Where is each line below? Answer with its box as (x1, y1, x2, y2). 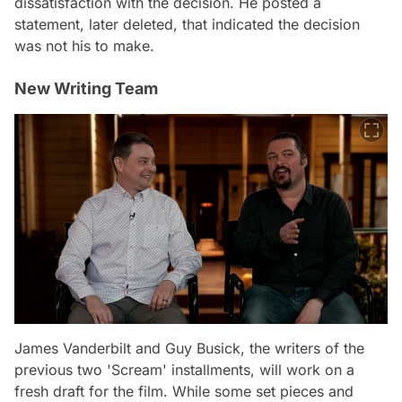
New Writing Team (14, 79, 158, 99)
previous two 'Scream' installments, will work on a (14, 361, 354, 380)
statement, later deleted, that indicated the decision (14, 15, 360, 34)
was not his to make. (14, 37, 154, 56)
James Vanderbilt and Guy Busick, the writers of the (14, 339, 364, 358)
